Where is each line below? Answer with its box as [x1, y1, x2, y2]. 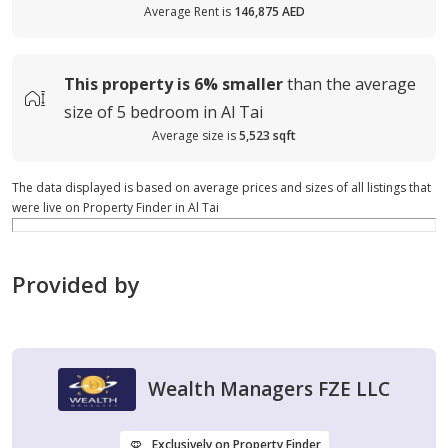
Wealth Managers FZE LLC [148, 376, 390, 403]
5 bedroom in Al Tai [117, 100, 263, 123]
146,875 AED [233, 2, 305, 20]
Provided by [12, 268, 140, 299]
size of [64, 100, 113, 123]
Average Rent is [143, 2, 231, 20]
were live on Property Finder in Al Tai [12, 198, 219, 216]
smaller [222, 72, 283, 95]
